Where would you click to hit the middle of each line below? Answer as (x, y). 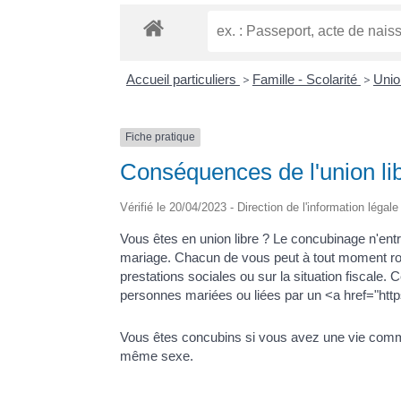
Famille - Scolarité (306, 80)
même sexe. (157, 356)
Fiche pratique (161, 137)
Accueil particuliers (183, 80)
